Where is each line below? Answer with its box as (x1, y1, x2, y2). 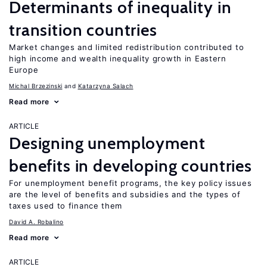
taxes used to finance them (9, 201, 123, 210)
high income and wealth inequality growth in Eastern (9, 54, 226, 63)
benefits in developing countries (9, 156, 252, 176)
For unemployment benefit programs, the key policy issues (9, 178, 252, 188)
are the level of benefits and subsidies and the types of (9, 190, 241, 199)
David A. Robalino (9, 218, 64, 225)
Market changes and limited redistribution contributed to (9, 42, 244, 52)
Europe (9, 65, 39, 74)
